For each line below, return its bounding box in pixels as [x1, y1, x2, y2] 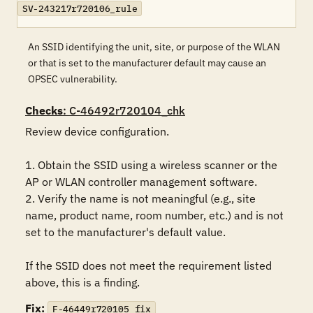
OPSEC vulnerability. [28, 73, 117, 85]
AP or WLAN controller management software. [25, 175, 257, 189]
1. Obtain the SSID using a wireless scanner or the [25, 158, 277, 172]
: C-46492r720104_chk [63, 103, 185, 117]
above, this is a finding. [25, 275, 140, 289]
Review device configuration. [25, 124, 172, 138]
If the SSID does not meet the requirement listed [25, 259, 272, 272]
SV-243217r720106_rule [22, 2, 138, 15]
